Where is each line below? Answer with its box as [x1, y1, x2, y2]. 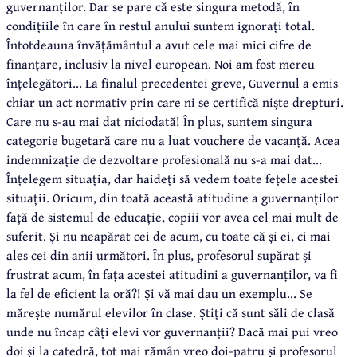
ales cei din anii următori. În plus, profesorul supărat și [6, 245, 312, 265]
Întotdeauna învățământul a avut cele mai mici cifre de [6, 34, 312, 54]
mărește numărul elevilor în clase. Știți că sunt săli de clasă [6, 302, 335, 322]
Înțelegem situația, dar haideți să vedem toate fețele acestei [6, 168, 339, 188]
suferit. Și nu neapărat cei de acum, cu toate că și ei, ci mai [6, 226, 331, 245]
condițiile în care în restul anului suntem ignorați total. [6, 15, 315, 35]
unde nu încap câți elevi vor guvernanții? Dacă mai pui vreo [6, 321, 338, 341]
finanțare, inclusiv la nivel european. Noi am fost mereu [6, 53, 315, 73]
